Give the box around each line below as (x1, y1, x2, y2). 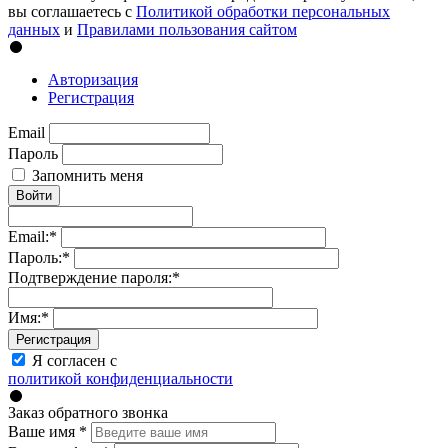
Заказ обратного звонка (8, 403, 168, 421)
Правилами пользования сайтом (77, 20, 297, 38)
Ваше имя (8, 422, 79, 440)
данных (8, 20, 60, 38)
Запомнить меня (32, 166, 143, 184)
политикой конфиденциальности (8, 369, 233, 387)
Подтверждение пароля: (8, 268, 172, 286)
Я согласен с (32, 351, 117, 369)
